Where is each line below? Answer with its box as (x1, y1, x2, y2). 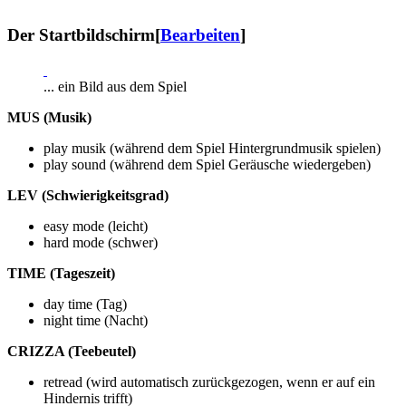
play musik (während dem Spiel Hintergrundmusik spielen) (43, 140, 381, 157)
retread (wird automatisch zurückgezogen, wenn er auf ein (43, 374, 375, 391)
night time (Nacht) (43, 313, 148, 329)
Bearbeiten (160, 25, 240, 45)
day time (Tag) (43, 296, 127, 313)
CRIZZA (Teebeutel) (7, 343, 136, 360)
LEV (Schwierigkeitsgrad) (7, 188, 169, 204)
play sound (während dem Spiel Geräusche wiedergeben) (43, 157, 371, 173)
